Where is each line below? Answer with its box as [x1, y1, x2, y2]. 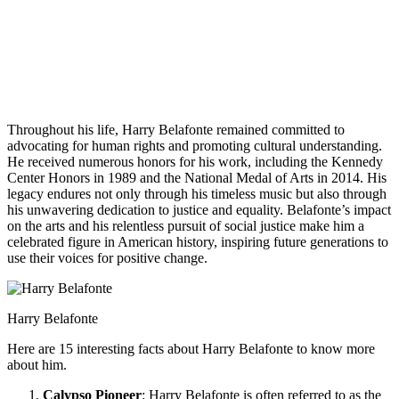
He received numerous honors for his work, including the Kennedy [7, 153, 383, 169]
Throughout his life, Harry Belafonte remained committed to [7, 121, 345, 137]
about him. [7, 356, 67, 372]
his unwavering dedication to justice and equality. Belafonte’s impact [7, 201, 391, 217]
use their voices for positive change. [7, 249, 208, 265]
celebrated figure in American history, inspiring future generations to [7, 233, 388, 249]
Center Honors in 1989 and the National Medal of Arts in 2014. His [7, 169, 387, 185]
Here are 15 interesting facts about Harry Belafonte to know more [7, 340, 375, 356]
